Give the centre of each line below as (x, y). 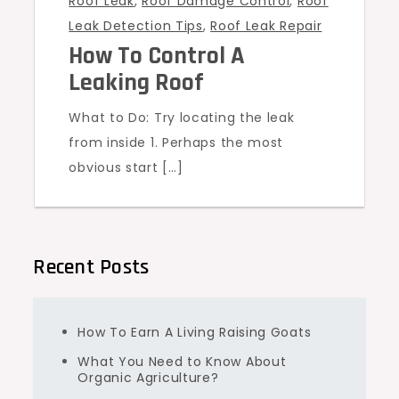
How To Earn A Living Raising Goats (195, 333)
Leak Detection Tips (136, 26)
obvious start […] (126, 168)
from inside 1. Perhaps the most (176, 143)
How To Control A (157, 57)
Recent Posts (91, 268)
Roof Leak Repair (266, 26)
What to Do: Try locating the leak (182, 118)
